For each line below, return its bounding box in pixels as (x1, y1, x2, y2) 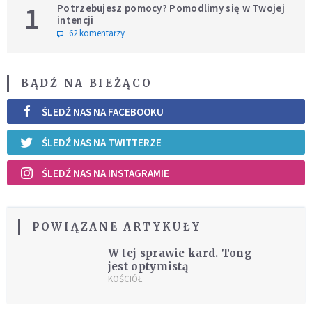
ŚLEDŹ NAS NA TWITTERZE (42, 135, 162, 149)
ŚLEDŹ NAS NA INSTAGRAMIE (42, 166, 169, 180)
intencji (57, 13, 94, 27)
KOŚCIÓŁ (107, 273, 142, 286)
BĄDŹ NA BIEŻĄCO (21, 77, 153, 91)
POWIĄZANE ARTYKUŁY (32, 220, 201, 234)
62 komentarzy (69, 27, 125, 40)
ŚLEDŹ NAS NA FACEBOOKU (42, 104, 164, 118)
